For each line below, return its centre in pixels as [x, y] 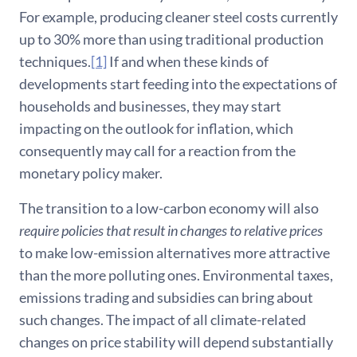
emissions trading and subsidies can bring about [166, 298]
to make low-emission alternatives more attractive [175, 253]
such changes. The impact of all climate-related [163, 320]
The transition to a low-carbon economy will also [169, 208]
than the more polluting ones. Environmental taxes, [176, 275]
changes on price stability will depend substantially [176, 342]
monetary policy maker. [91, 173]
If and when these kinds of [188, 62]
